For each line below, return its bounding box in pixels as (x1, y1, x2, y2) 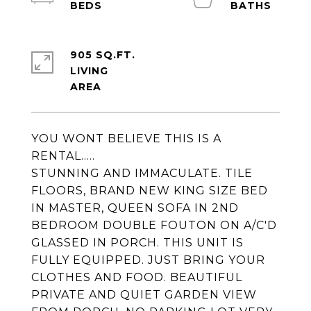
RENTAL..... (31, 149, 95, 162)
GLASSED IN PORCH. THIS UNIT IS (31, 236, 244, 249)
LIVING (70, 65, 108, 77)
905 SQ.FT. (70, 49, 135, 61)
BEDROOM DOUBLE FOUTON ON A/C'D (31, 219, 277, 232)
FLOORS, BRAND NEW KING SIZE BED (31, 184, 268, 197)
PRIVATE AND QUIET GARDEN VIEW (31, 288, 257, 301)
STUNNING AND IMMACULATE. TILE (31, 167, 253, 180)
